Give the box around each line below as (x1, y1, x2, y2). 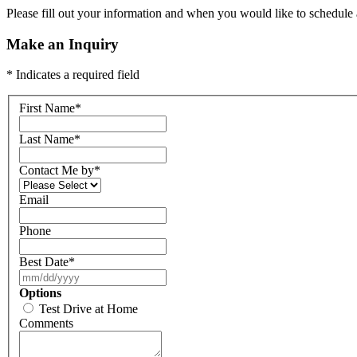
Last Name (19, 132, 74, 147)
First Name (19, 101, 75, 116)
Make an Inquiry (6, 35, 119, 53)
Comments (19, 316, 73, 331)
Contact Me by (19, 163, 94, 178)
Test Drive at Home (39, 302, 138, 316)
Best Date (19, 255, 69, 269)
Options (19, 286, 61, 300)
